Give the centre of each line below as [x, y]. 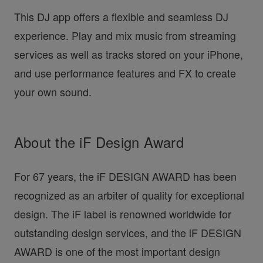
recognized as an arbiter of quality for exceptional [129, 195]
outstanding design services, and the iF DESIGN [127, 232]
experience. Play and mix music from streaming [125, 35]
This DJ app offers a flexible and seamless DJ [121, 16]
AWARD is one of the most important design [117, 251]
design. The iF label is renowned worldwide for [122, 213]
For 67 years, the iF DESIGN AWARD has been [125, 176]
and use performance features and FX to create [125, 73]
